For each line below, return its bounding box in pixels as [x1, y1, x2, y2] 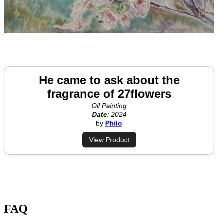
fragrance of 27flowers [47, 87, 171, 100]
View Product [89, 135, 129, 144]
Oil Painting [91, 101, 127, 109]
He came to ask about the [38, 73, 180, 87]
